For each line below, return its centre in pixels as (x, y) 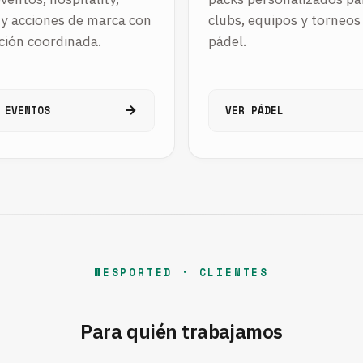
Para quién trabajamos (181, 331)
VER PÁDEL (254, 110)
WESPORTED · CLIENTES (181, 272)
